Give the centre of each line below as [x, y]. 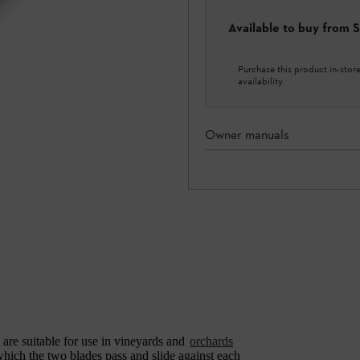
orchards [211, 341]
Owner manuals [247, 134]
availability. [261, 81]
